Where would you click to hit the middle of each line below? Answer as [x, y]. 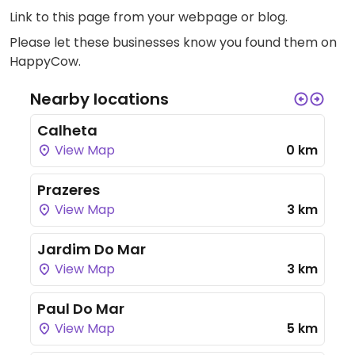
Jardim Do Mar [92, 249]
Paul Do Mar [81, 309]
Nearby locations [99, 99]
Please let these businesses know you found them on [173, 42]
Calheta [67, 130]
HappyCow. [45, 61]
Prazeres [69, 190]
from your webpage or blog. [199, 17]
